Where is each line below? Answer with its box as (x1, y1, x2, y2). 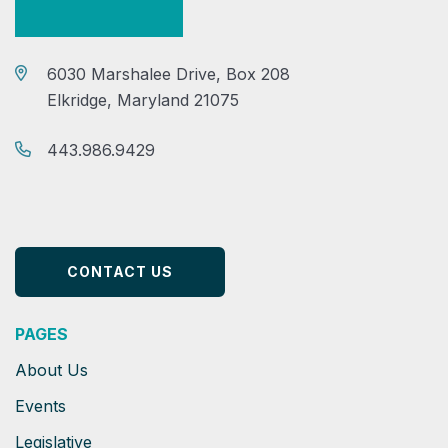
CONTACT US (67, 263, 173, 280)
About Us (15, 360, 88, 380)
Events (15, 396, 66, 416)
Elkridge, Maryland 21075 (47, 90, 239, 110)
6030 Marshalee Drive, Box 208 (47, 64, 290, 84)
